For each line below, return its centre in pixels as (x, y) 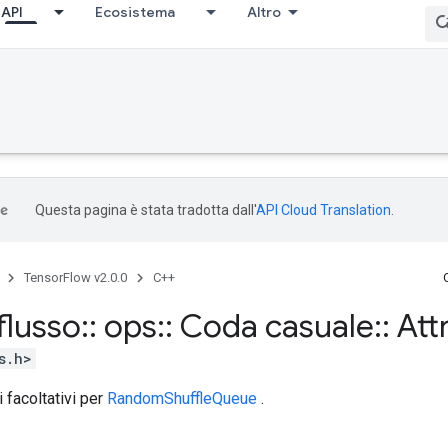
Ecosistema (135, 12)
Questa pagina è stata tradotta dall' (145, 210)
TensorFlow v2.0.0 (75, 277)
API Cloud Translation (323, 210)
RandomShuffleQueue (182, 398)
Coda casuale (273, 326)
